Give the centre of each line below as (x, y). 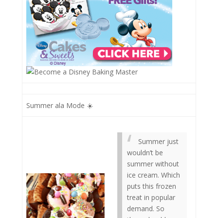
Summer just (158, 141)
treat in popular (151, 197)
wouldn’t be (145, 153)
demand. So (146, 209)
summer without (153, 164)
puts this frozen (152, 186)
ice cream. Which (154, 175)
